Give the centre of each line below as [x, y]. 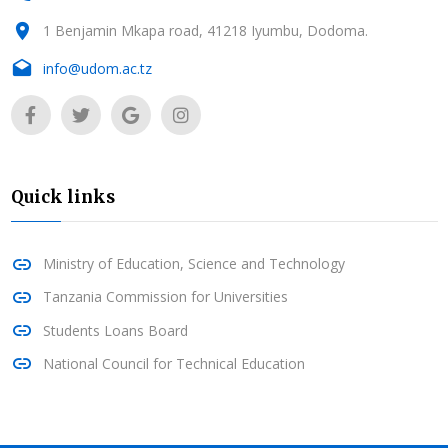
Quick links [62, 197]
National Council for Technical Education [173, 363]
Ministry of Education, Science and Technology [193, 263]
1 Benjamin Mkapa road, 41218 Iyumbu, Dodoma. [205, 30]
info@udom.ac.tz [97, 68]
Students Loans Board [115, 330]
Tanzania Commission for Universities [165, 297]
